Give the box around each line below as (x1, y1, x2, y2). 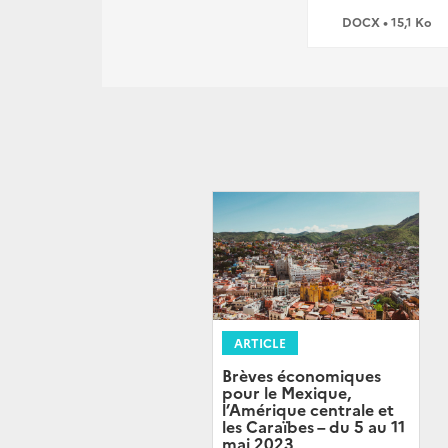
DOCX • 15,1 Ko (342, 13, 432, 30)
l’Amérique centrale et (222, 398, 394, 421)
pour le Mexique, (222, 381, 351, 404)
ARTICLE (234, 334, 286, 352)
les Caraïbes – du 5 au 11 (222, 415, 405, 438)
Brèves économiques (222, 364, 381, 387)
